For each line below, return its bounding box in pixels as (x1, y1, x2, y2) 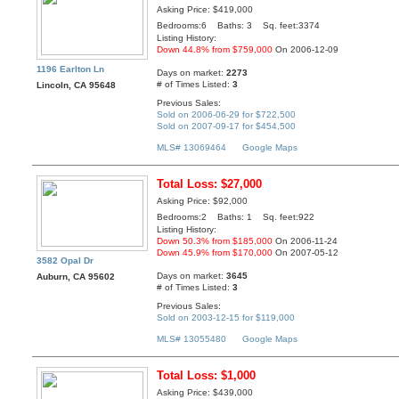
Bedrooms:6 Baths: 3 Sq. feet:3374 (157, 20, 321, 31)
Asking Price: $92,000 (157, 196, 248, 207)
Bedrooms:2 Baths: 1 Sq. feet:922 (157, 212, 315, 223)
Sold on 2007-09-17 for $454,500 (157, 120, 297, 131)
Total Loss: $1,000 (157, 369, 256, 383)
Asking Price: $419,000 (157, 4, 254, 15)
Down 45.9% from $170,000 (157, 248, 273, 258)
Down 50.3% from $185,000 (157, 236, 273, 247)
